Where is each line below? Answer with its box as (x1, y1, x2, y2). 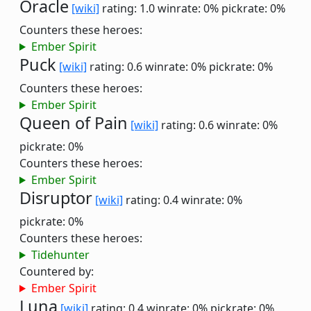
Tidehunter (31, 247, 90, 262)
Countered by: (19, 264, 94, 279)
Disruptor (19, 187, 92, 209)
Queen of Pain (19, 112, 128, 134)
